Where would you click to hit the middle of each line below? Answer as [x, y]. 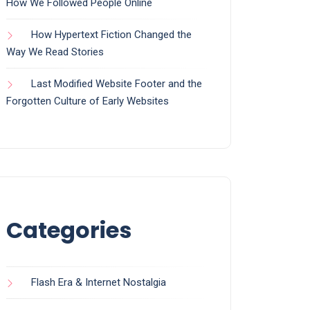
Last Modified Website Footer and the [117, 84]
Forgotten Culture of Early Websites [88, 101]
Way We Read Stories [55, 52]
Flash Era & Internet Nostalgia [99, 283]
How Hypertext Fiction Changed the [111, 35]
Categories [69, 230]
